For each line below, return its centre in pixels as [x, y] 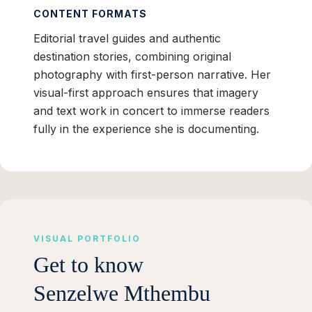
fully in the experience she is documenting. [146, 129]
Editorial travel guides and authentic [127, 39]
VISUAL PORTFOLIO [87, 239]
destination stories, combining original [132, 57]
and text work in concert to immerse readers [151, 111]
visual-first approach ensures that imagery [146, 93]
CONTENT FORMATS [90, 14]
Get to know [88, 265]
